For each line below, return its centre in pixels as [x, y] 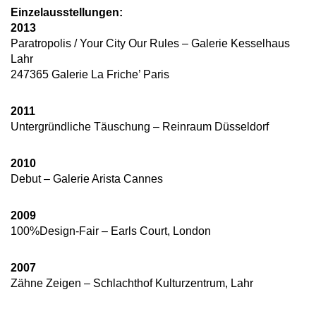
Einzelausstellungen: [67, 13]
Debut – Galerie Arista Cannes [87, 179]
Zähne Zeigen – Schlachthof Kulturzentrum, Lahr [132, 284]
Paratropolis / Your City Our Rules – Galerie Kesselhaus [150, 44]
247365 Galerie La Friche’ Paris [90, 75]
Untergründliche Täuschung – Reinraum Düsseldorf [140, 127]
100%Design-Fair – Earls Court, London [111, 231]
